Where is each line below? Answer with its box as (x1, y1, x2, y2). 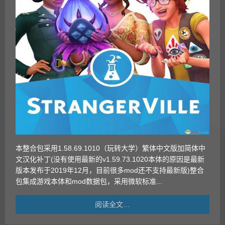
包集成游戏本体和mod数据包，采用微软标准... (16, 177, 162, 186)
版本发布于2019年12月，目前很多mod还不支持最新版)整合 (16, 166, 204, 175)
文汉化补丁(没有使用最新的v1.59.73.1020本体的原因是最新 (16, 155, 204, 164)
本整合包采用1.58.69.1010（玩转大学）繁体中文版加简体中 (16, 144, 205, 153)
